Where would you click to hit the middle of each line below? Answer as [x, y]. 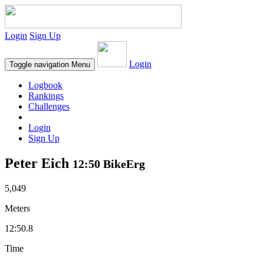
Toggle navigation [39, 65]
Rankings [46, 96]
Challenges [49, 106]
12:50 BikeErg [109, 164]
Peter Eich [39, 163]
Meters [17, 208]
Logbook [45, 85]
